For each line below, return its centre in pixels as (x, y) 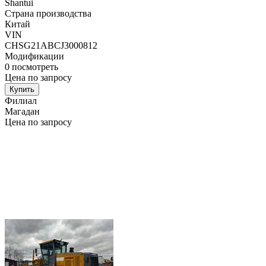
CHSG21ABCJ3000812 (51, 46)
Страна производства (48, 14)
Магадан (22, 112)
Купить (22, 90)
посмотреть (35, 67)
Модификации (34, 56)
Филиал (21, 101)
